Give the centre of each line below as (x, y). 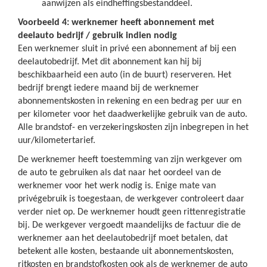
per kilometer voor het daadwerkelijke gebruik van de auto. (133, 114)
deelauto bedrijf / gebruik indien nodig (97, 36)
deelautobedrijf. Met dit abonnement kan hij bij (110, 62)
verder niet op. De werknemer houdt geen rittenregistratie (132, 212)
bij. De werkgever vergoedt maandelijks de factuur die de (129, 225)
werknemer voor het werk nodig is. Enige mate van (117, 186)
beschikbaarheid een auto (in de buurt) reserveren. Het (125, 75)
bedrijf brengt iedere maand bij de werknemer (108, 88)
